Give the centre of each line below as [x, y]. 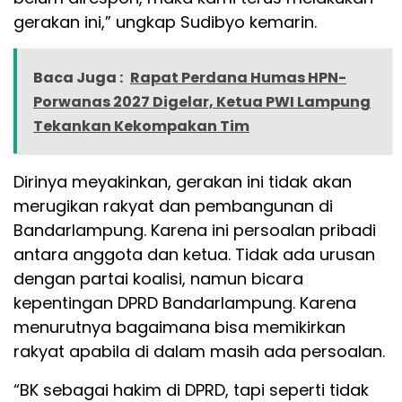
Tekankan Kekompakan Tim [141, 127]
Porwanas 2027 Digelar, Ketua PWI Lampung [202, 102]
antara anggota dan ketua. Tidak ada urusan [194, 255]
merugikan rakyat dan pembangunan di [173, 206]
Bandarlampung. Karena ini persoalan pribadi [195, 231]
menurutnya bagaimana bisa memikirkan [179, 328]
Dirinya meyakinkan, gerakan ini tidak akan [183, 182]
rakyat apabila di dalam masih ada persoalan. [199, 352]
